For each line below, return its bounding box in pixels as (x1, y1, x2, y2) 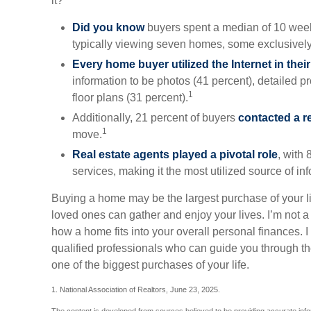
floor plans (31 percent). (72, 92, 188, 103)
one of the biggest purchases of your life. (51, 259, 249, 271)
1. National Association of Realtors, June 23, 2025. (51, 285, 220, 294)
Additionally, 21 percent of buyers (72, 112, 238, 124)
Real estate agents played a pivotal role (72, 149, 278, 160)
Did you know (72, 22, 144, 33)
